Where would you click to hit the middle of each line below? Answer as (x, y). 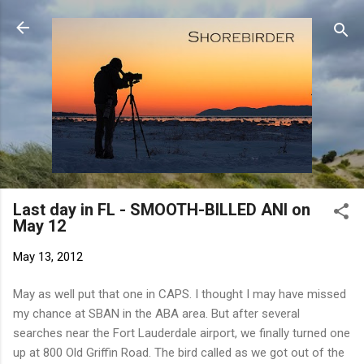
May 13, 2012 (48, 256)
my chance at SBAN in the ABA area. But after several (156, 314)
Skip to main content (182, 20)
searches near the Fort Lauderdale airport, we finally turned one (182, 334)
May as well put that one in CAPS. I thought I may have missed (180, 295)
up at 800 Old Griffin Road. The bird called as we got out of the (179, 353)
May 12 (39, 225)
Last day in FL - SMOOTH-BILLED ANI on (162, 209)
